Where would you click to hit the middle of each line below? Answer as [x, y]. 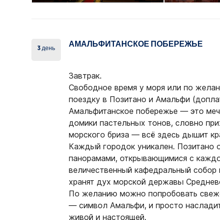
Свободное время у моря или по [131, 87]
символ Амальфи [112, 205]
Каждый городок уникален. [122, 146]
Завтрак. [85, 76]
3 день [46, 48]
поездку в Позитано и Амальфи [130, 99]
